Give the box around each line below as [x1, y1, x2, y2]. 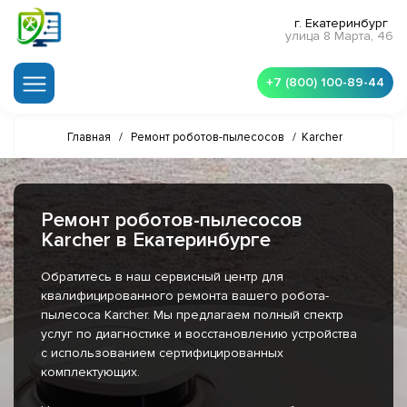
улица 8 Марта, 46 [285, 28, 393, 45]
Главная [67, 130, 111, 145]
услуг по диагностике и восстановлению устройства [41, 326, 357, 342]
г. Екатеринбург [294, 15, 388, 32]
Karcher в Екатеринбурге [41, 228, 271, 253]
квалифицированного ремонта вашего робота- [41, 288, 329, 304]
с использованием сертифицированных [41, 345, 283, 362]
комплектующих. [41, 364, 140, 381]
